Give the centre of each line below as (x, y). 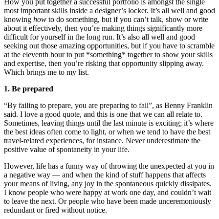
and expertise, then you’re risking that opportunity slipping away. (104, 63)
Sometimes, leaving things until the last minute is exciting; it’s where (109, 123)
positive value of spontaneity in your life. (67, 149)
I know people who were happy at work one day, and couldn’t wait (108, 192)
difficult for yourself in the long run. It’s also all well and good (99, 37)
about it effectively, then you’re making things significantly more (103, 28)
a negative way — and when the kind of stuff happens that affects (105, 175)
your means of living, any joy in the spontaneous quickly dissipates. (108, 183)
